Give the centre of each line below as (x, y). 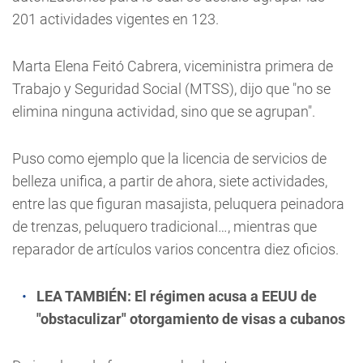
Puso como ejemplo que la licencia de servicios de (169, 158)
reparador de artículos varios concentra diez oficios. (175, 249)
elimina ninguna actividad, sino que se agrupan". (164, 111)
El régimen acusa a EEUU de (226, 296)
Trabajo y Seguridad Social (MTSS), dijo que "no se (171, 89)
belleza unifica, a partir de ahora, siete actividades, (170, 181)
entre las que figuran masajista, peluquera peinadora (178, 204)
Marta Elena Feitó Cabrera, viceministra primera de (173, 66)
